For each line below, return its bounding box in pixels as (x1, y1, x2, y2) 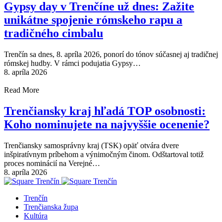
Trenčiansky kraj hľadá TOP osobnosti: (4, 105, 206, 118)
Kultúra (24, 211, 48, 220)
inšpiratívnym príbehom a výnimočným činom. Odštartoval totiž (4, 150, 204, 159)
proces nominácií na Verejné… (4, 159, 100, 167)
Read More (4, 86, 39, 95)
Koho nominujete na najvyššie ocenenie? (4, 118, 210, 131)
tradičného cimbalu (4, 27, 103, 40)
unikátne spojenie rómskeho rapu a (4, 13, 182, 27)
